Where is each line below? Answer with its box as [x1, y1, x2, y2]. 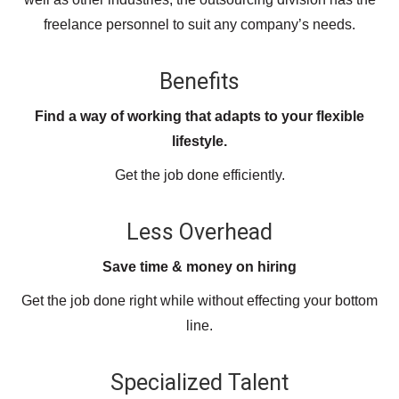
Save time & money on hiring [102, 258, 297, 274]
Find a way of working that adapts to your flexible [35, 108, 364, 124]
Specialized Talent [110, 369, 289, 395]
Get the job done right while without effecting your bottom [21, 292, 378, 308]
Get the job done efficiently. [114, 167, 285, 183]
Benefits [159, 68, 240, 94]
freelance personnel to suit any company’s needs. [44, 16, 355, 32]
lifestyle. [172, 133, 227, 149]
